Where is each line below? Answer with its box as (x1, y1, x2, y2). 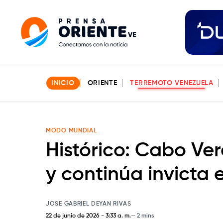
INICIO (51, 80, 75, 87)
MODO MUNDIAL (46, 128, 97, 134)
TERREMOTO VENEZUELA (130, 80, 214, 87)
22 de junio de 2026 (46, 213, 100, 219)
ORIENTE (87, 80, 117, 87)
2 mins (137, 213, 154, 219)
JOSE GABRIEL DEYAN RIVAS (46, 201, 131, 207)
